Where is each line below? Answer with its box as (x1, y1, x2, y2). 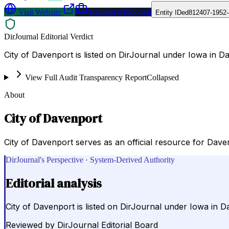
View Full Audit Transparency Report (25, 73, 147, 82)
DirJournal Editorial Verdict (4, 32, 93, 41)
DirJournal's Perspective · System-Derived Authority (6, 155, 175, 164)
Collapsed (146, 73, 179, 82)
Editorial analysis (6, 174, 102, 192)
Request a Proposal (87, 7, 151, 16)
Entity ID (155, 8, 181, 16)
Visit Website (16, 7, 61, 16)
